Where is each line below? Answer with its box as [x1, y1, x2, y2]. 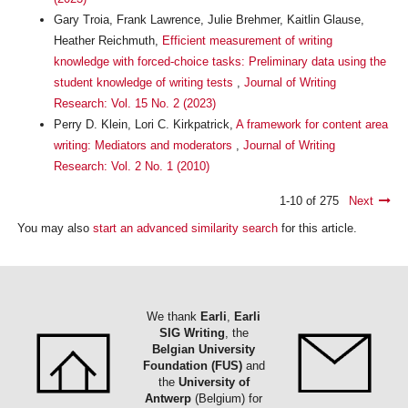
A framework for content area [235, 117, 388, 131]
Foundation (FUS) [142, 358, 242, 372]
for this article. [277, 221, 357, 236]
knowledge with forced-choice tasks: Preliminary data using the [53, 54, 386, 68]
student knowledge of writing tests [53, 75, 237, 89]
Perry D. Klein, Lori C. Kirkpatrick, [53, 117, 236, 131]
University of [178, 374, 250, 389]
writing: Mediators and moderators [53, 138, 236, 152]
